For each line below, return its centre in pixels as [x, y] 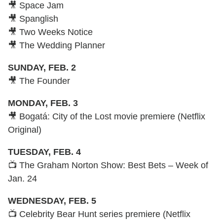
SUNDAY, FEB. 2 [42, 67]
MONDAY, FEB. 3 [43, 103]
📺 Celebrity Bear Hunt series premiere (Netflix [99, 214]
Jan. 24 [22, 178]
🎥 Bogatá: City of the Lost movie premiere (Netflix [107, 116]
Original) [25, 129]
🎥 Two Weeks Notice [50, 32]
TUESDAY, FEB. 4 [44, 152]
